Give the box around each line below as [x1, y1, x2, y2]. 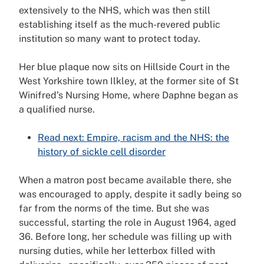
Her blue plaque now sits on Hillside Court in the [19, 61, 230, 73]
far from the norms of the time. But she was [19, 203, 209, 214]
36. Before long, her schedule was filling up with [19, 231, 232, 243]
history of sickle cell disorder [38, 146, 166, 158]
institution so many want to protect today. [19, 33, 200, 45]
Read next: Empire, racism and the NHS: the [38, 132, 229, 144]
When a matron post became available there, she [19, 174, 232, 186]
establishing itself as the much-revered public [19, 19, 220, 31]
